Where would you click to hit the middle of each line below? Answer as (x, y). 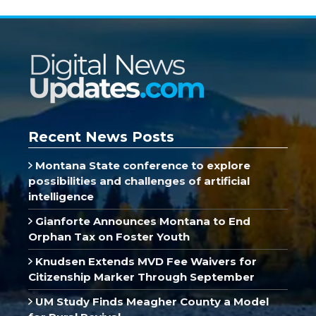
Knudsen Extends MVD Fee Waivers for (144, 261)
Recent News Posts (101, 136)
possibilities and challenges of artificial (139, 181)
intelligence (61, 196)
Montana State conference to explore (141, 165)
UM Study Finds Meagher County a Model (150, 301)
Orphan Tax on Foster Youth (109, 236)
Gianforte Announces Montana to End (141, 221)
